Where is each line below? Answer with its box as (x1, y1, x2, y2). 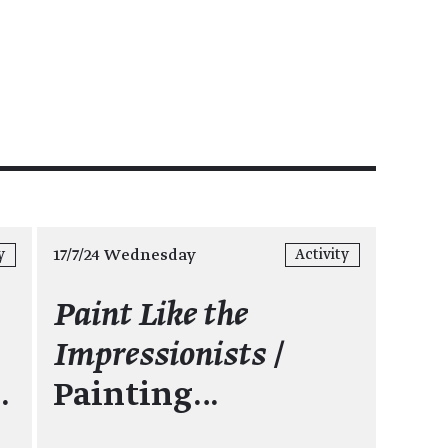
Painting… (52, 378, 219, 413)
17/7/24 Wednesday (52, 246, 196, 265)
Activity (295, 247, 350, 263)
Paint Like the (52, 298, 248, 333)
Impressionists (52, 338, 266, 373)
